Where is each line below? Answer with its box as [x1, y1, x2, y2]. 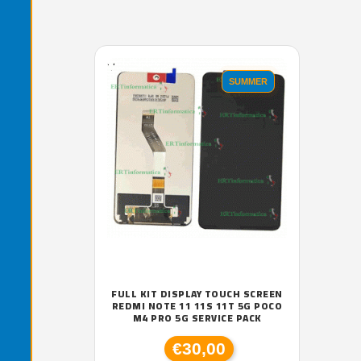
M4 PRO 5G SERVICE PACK [132, 308, 262, 327]
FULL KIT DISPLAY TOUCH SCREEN [111, 284, 283, 303]
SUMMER [229, 76, 268, 86]
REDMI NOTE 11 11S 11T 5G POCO [111, 296, 283, 315]
